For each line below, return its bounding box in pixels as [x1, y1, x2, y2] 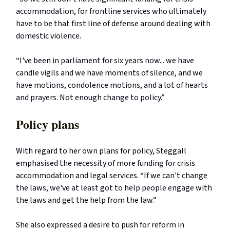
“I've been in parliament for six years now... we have [16, 55, 194, 67]
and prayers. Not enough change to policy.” [16, 92, 165, 104]
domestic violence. [16, 30, 81, 42]
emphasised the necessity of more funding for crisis [16, 158, 195, 169]
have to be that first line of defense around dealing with [16, 18, 210, 30]
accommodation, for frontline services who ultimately [16, 6, 206, 17]
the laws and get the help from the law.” [16, 195, 157, 206]
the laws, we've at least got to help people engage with [16, 182, 212, 194]
